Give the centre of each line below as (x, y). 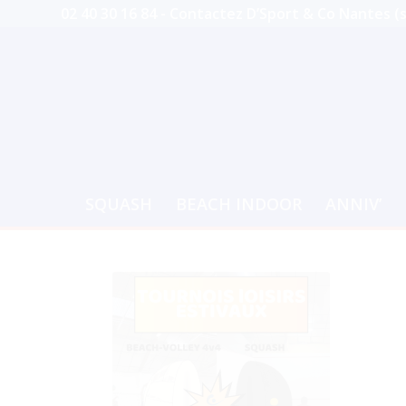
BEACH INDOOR (238, 204)
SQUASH (118, 204)
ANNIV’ (353, 204)
